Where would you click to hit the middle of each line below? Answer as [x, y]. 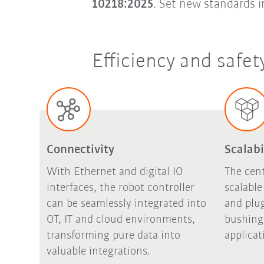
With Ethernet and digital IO [114, 172]
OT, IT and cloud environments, [121, 220]
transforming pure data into [113, 236]
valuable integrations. [98, 252]
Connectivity [80, 150]
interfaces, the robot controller [120, 188]
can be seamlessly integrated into [126, 204]
